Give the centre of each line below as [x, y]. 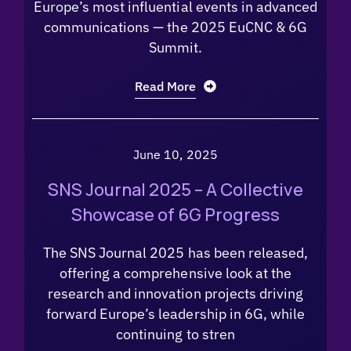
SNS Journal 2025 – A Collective [175, 190]
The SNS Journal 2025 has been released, [175, 253]
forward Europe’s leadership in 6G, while [175, 314]
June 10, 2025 [175, 154]
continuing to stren [175, 334]
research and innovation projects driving [175, 293]
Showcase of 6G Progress [175, 215]
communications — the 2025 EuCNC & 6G [175, 27]
